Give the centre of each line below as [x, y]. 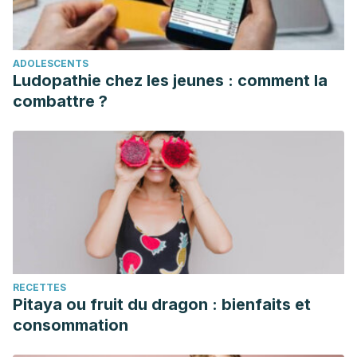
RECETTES [39, 287]
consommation [71, 325]
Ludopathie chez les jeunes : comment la [170, 80]
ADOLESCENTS [51, 63]
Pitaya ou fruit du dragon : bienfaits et [162, 304]
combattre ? [60, 101]
